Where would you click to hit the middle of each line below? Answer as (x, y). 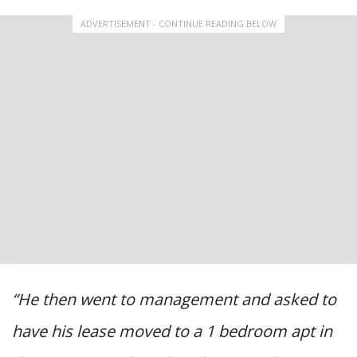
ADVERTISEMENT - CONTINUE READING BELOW (178, 24)
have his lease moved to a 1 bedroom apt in (172, 331)
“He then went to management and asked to (174, 300)
